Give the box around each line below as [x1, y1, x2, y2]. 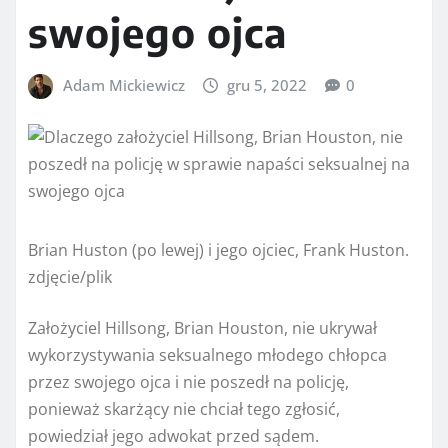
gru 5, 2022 [227, 75, 308, 96]
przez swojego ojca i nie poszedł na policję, [28, 370, 349, 393]
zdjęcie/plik [28, 265, 112, 288]
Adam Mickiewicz [62, 75, 185, 96]
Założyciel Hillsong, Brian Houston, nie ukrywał [28, 316, 377, 339]
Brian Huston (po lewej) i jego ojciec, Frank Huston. [28, 238, 409, 261]
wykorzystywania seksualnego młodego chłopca [28, 343, 387, 366]
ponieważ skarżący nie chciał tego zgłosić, [28, 397, 340, 420]
